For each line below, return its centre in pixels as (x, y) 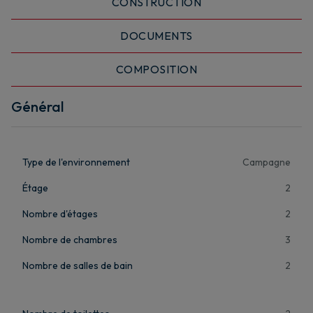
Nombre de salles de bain (78, 265)
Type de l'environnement (76, 162)
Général (37, 106)
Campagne (267, 162)
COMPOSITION (156, 70)
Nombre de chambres (70, 239)
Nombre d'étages (60, 213)
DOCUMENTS (156, 36)
